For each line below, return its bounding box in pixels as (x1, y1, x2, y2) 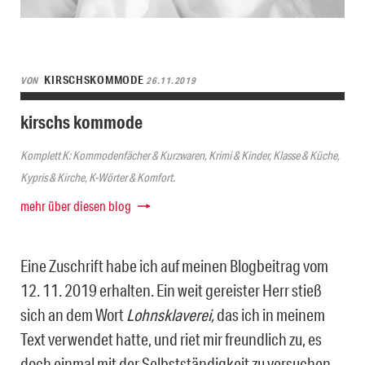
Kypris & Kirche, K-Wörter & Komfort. (20, 170, 175, 186)
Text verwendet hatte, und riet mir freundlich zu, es (20, 329, 322, 350)
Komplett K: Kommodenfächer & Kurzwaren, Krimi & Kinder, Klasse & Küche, (20, 148, 340, 164)
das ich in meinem (217, 305, 325, 325)
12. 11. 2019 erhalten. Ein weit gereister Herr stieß (20, 280, 322, 301)
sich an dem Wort (20, 305, 126, 325)
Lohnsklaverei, (126, 305, 217, 325)
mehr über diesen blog (20, 197, 131, 215)
